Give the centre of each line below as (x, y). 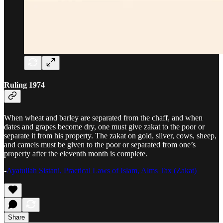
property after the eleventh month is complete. (76, 154)
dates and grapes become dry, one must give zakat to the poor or (104, 127)
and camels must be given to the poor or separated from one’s (100, 145)
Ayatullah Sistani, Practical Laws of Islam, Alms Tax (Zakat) (102, 171)
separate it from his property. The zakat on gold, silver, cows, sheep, (110, 136)
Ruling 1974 (24, 85)
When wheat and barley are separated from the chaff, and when (103, 118)
